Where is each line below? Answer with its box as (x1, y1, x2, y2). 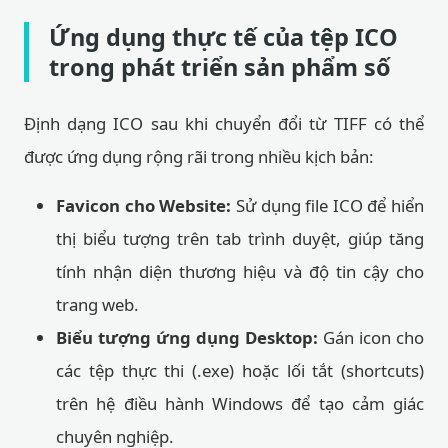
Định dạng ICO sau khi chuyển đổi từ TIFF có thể (24, 112, 424, 135)
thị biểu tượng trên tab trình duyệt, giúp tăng (56, 227, 424, 250)
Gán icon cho (318, 326, 424, 349)
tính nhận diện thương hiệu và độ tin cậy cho (56, 260, 424, 283)
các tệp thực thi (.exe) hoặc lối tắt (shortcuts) (56, 359, 424, 382)
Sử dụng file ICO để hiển (231, 194, 424, 217)
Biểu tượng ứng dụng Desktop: (56, 326, 318, 349)
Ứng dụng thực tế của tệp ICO (49, 21, 398, 53)
